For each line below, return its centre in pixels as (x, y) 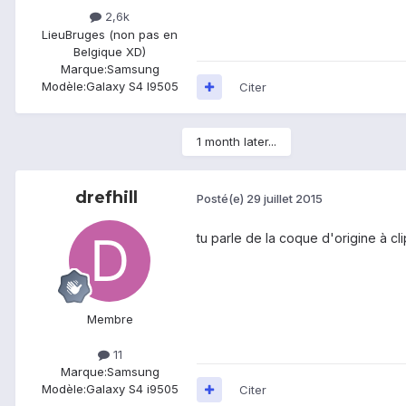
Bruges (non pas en (121, 34)
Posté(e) (222, 199)
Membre (110, 319)
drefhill (106, 197)
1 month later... (237, 141)
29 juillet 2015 (285, 199)
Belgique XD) (110, 51)
